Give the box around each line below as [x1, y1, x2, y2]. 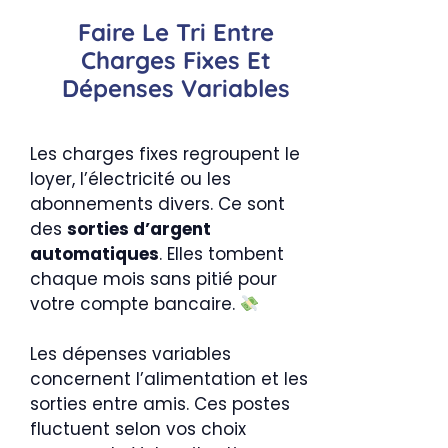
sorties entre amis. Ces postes [30, 392, 290, 416]
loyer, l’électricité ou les [30, 167, 231, 191]
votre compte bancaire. [30, 292, 240, 316]
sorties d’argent [67, 217, 211, 241]
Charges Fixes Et [80, 45, 271, 75]
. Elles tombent [159, 242, 284, 266]
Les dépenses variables [30, 342, 231, 366]
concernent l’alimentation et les [30, 367, 308, 391]
